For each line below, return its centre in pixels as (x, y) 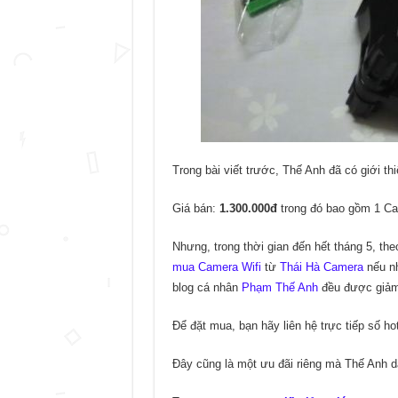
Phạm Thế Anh (279, 287)
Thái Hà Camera (321, 267)
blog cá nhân (207, 287)
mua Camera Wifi (216, 267)
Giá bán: (195, 208)
